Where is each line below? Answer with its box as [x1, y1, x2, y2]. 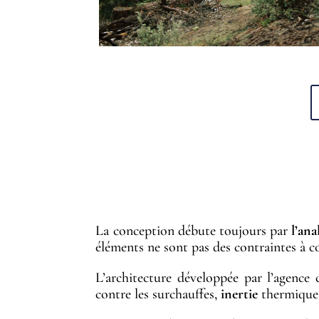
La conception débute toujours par [95, 222, 291, 240]
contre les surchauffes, [95, 286, 221, 303]
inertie [221, 286, 258, 303]
